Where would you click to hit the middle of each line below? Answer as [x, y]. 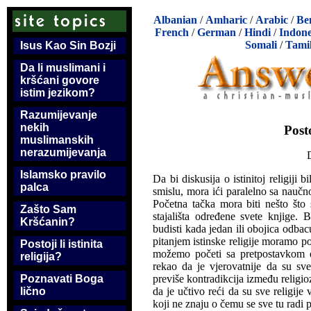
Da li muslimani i [63, 68]
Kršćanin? [48, 222]
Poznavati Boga [62, 279]
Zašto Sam [48, 209]
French [172, 32]
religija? [41, 257]
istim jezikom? [58, 93]
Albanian [175, 20]
